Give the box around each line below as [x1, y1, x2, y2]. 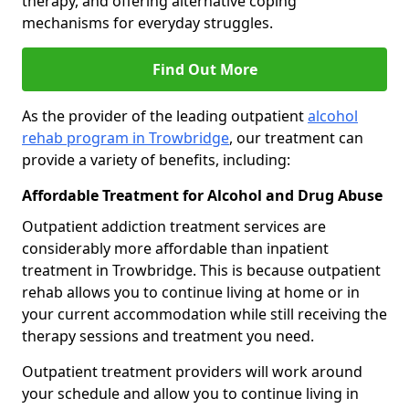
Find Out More [152, 59, 257, 80]
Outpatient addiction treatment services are [22, 216, 326, 237]
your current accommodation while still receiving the [22, 304, 387, 325]
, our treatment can [229, 128, 363, 149]
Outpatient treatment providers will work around [22, 362, 362, 383]
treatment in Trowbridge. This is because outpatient [22, 260, 381, 281]
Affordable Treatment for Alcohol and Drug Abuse [22, 185, 383, 206]
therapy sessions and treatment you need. [22, 326, 314, 347]
